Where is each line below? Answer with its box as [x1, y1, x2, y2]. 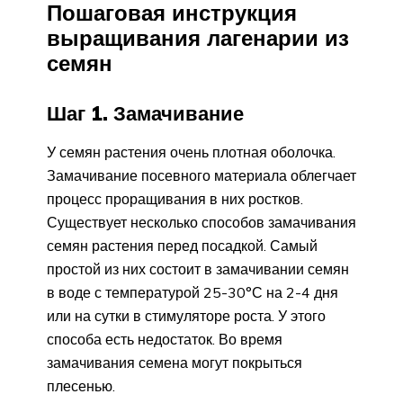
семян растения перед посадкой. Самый [47, 236, 318, 255]
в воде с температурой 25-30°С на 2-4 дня [47, 282, 338, 301]
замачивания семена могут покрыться [47, 353, 302, 372]
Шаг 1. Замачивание [47, 101, 244, 127]
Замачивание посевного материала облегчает [47, 166, 356, 184]
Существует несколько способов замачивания [47, 212, 356, 231]
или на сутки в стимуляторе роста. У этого [47, 306, 326, 325]
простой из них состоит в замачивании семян [47, 259, 349, 278]
